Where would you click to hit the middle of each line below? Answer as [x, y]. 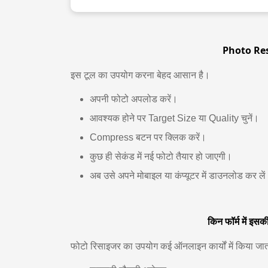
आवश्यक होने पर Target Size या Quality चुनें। [174, 118]
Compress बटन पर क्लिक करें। [148, 137]
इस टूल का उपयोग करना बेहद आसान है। [140, 75]
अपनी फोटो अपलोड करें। [134, 99]
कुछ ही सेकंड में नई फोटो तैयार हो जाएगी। [161, 156]
